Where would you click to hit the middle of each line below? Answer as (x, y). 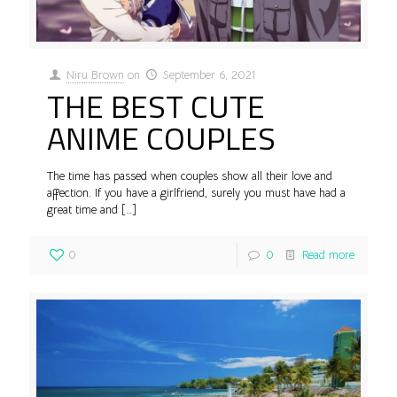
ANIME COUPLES (161, 138)
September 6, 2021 (210, 75)
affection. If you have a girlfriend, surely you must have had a (196, 193)
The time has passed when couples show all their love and (190, 176)
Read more (328, 255)
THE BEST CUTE (156, 106)
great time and (82, 210)
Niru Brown (96, 75)
